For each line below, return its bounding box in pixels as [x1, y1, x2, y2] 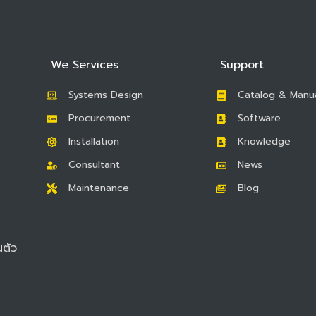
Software [237, 111, 281, 126]
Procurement [68, 111, 130, 126]
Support [220, 56, 264, 74]
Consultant [68, 157, 120, 173]
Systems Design [68, 87, 143, 103]
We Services [51, 56, 119, 74]
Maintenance [68, 181, 129, 196]
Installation [68, 134, 119, 150]
